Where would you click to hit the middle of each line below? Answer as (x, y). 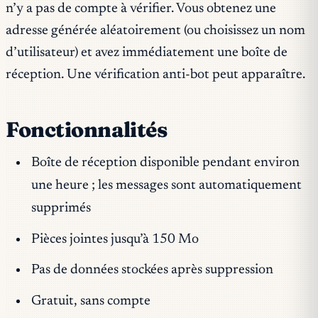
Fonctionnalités (87, 130)
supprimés (61, 209)
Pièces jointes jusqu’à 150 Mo (115, 239)
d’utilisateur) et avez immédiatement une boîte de (147, 53)
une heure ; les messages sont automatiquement (166, 186)
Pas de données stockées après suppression (152, 270)
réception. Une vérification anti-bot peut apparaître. (155, 75)
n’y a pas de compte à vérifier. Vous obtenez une (141, 9)
